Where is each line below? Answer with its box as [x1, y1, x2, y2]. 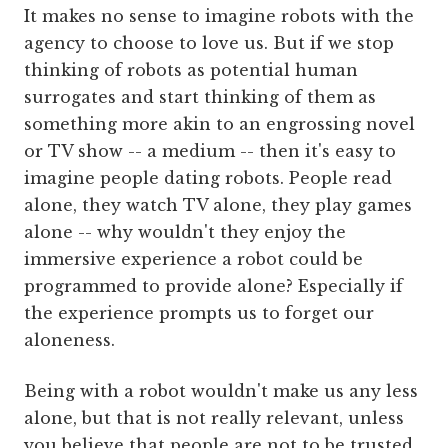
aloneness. [24, 330, 115, 351]
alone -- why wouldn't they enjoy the [24, 222, 346, 243]
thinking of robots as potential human [24, 60, 358, 81]
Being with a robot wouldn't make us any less [24, 381, 418, 402]
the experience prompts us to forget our [24, 303, 374, 324]
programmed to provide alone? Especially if [24, 276, 403, 297]
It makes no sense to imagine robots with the [24, 6, 414, 27]
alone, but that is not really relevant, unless [24, 408, 404, 429]
